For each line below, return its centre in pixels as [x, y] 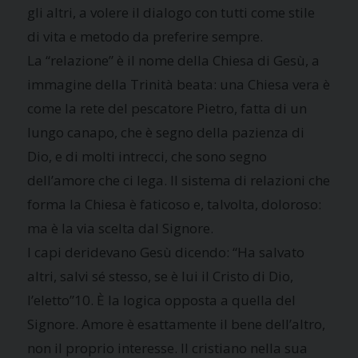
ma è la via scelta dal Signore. [121, 228]
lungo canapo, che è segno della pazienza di [166, 132]
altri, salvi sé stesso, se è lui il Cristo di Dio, [161, 276]
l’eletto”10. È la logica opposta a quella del [162, 300]
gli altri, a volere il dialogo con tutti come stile [171, 12]
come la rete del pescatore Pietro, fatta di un [167, 108]
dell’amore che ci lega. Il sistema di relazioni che [179, 180]
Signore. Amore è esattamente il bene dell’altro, [177, 324]
